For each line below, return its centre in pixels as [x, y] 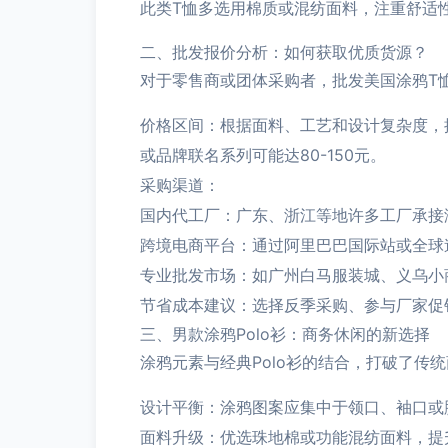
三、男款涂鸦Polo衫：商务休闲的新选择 [285, 334]
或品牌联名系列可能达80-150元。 [263, 155]
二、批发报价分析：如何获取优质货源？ [284, 52]
